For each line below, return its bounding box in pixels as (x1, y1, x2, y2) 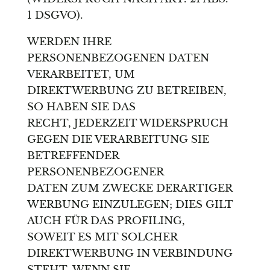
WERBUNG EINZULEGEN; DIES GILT (27, 198, 233, 212)
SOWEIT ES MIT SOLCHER (27, 231, 177, 244)
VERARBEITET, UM (27, 68, 135, 81)
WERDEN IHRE (27, 36, 111, 49)
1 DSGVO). (27, 9, 83, 22)
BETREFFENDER (27, 149, 119, 163)
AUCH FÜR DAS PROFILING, (27, 215, 185, 228)
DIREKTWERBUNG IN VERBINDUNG (27, 247, 233, 260)
